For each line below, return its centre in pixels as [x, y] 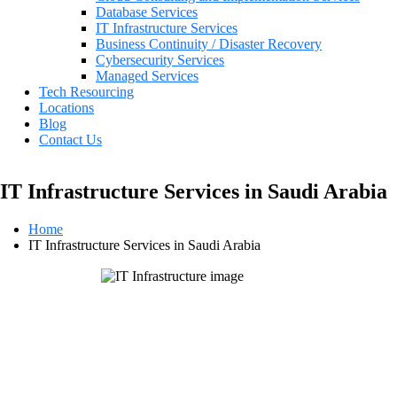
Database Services [147, 12]
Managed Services [147, 76]
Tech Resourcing [86, 92]
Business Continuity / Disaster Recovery [209, 44]
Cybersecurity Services [160, 60]
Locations [66, 108]
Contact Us [70, 140]
